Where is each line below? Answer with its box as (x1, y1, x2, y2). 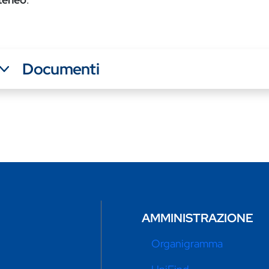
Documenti (22, 59, 99, 80)
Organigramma (151, 237, 223, 251)
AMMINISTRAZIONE (142, 210, 253, 226)
